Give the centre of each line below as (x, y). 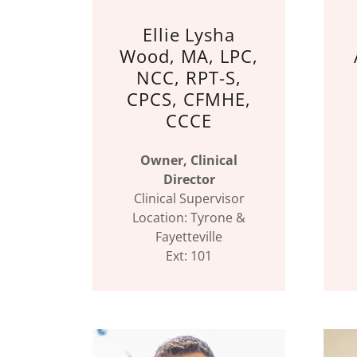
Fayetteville (189, 237)
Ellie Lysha (189, 34)
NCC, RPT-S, (189, 77)
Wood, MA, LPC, (189, 56)
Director (189, 179)
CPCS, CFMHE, (189, 99)
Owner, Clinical (189, 160)
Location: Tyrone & (189, 218)
